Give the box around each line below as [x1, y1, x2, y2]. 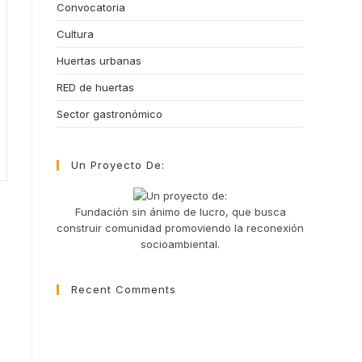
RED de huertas [57, 80, 134, 94]
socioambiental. [141, 238, 220, 251]
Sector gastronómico [57, 107, 162, 120]
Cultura [57, 27, 94, 40]
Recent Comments [71, 283, 176, 297]
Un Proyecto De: [71, 158, 165, 171]
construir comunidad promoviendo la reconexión [57, 221, 304, 235]
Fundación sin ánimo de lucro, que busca [74, 205, 286, 219]
